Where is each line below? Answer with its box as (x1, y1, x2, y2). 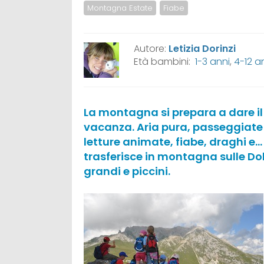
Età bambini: (134, 55, 195, 68)
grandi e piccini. (84, 164, 170, 179)
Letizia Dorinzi (169, 42, 236, 55)
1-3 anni (195, 55, 230, 68)
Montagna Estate (87, 2, 153, 14)
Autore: (134, 42, 169, 55)
